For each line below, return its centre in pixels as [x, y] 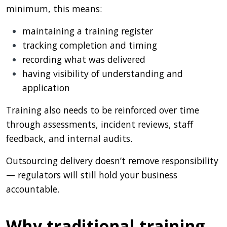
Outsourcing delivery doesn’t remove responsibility [112, 160]
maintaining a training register [88, 31]
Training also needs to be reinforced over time [103, 110]
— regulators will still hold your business [92, 175]
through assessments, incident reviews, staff [100, 124]
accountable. [33, 189]
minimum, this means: [54, 8]
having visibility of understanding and [103, 73]
